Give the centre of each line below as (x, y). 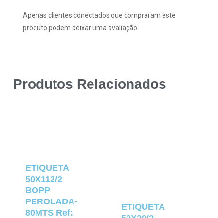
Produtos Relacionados (90, 84)
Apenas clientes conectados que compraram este (99, 15)
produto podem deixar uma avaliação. (81, 27)
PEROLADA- (51, 202)
